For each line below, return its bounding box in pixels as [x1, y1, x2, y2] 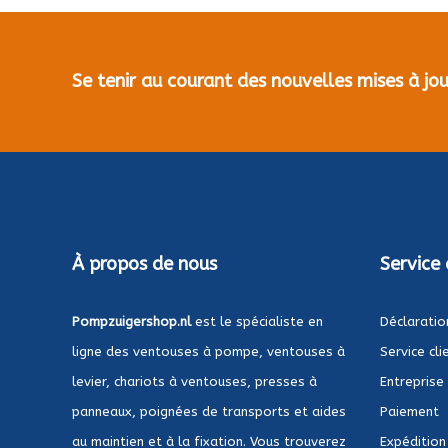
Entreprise [379, 373, 444, 389]
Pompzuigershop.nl [72, 313, 191, 329]
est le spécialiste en [191, 313, 323, 329]
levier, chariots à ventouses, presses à [72, 373, 317, 389]
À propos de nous [72, 252, 217, 275]
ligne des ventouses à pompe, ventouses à [72, 343, 345, 359]
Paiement [379, 403, 439, 419]
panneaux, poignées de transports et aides [72, 403, 346, 419]
